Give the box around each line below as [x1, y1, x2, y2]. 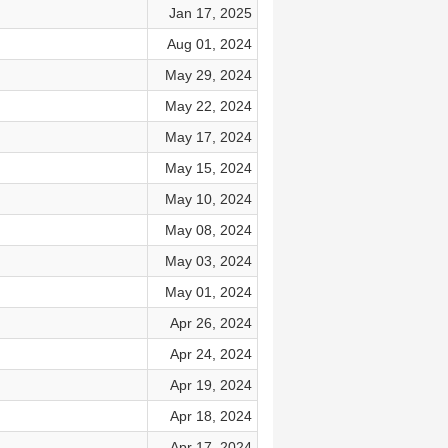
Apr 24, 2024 [169, 346, 252, 362]
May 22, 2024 [164, 98, 252, 114]
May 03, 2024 [164, 253, 252, 269]
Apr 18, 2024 [169, 408, 252, 424]
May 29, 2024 [164, 67, 252, 83]
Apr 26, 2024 [169, 315, 252, 331]
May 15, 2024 [164, 160, 252, 176]
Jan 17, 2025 [168, 5, 252, 21]
